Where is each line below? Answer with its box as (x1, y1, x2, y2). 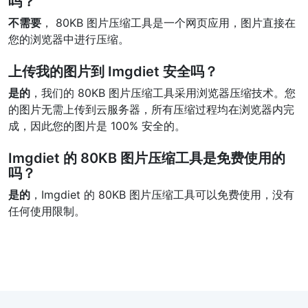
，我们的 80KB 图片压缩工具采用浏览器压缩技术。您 (30, 86, 296, 100)
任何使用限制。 (8, 204, 85, 218)
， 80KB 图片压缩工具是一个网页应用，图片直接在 (41, 16, 296, 30)
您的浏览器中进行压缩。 (8, 32, 129, 46)
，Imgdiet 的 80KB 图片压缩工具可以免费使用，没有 (30, 188, 294, 201)
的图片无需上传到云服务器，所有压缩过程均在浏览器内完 (8, 102, 294, 116)
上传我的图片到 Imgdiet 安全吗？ (8, 63, 218, 80)
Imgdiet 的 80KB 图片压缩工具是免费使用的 (8, 150, 285, 166)
